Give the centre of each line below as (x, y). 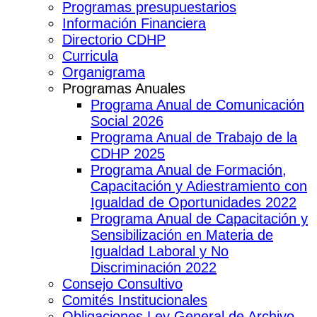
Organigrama (104, 72)
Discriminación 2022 (154, 267)
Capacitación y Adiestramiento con (199, 186)
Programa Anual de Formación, (189, 169)
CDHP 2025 (128, 153)
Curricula (90, 56)
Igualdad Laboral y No (160, 251)
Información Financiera (134, 23)
